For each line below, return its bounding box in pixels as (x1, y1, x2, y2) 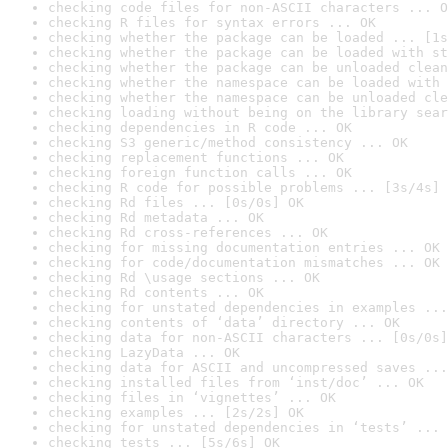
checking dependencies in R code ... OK (48, 120, 352, 135)
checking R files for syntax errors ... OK (48, 15, 376, 30)
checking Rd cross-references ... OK (48, 225, 328, 240)
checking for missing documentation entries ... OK (48, 240, 440, 255)
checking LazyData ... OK (48, 345, 240, 360)
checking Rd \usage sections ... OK (48, 270, 320, 285)
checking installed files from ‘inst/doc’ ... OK (48, 375, 424, 390)
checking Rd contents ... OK (48, 285, 264, 300)
